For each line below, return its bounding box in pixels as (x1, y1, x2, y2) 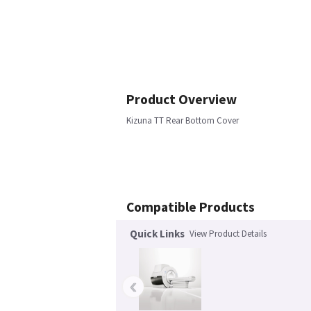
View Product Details (190, 228, 267, 239)
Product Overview (126, 91, 237, 108)
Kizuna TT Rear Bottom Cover (126, 115, 239, 126)
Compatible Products (126, 199, 255, 215)
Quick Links (130, 227, 185, 240)
